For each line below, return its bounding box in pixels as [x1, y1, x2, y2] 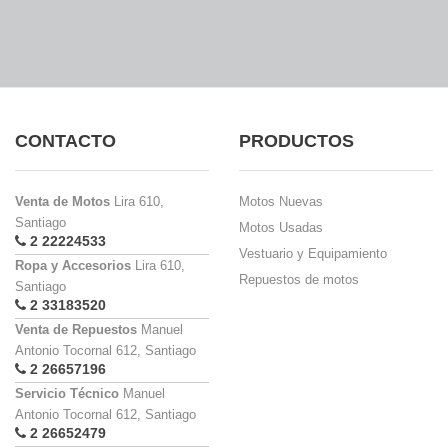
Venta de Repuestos [15, 322, 137, 337]
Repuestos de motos [239, 272, 359, 287]
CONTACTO [15, 131, 116, 151]
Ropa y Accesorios [15, 258, 131, 273]
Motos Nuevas [239, 194, 323, 209]
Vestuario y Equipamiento [239, 246, 387, 261]
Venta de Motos [15, 194, 110, 209]
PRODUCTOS [239, 131, 354, 151]
